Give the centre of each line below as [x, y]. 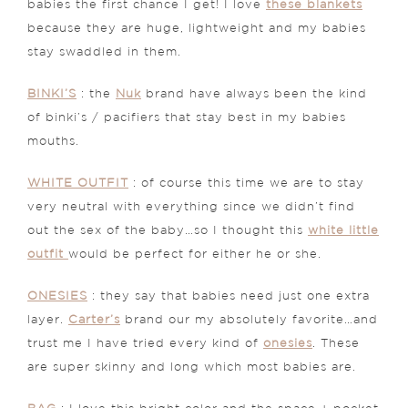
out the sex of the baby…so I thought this [168, 230]
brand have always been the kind [254, 94]
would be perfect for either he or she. [195, 254]
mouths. [53, 141]
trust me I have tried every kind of [145, 343]
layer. [48, 320]
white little [343, 230]
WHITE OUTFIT [78, 183]
